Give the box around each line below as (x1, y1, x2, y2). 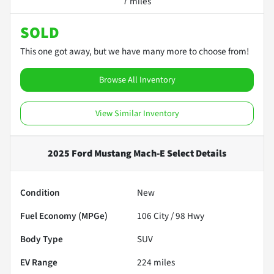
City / (152, 209, 176, 223)
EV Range (20, 255, 57, 269)
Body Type (20, 232, 63, 246)
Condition (20, 185, 60, 199)
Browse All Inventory (98, 73, 176, 86)
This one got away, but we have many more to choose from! (20, 44, 249, 58)
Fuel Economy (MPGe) (20, 209, 108, 223)
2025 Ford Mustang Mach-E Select (48, 146, 194, 160)
